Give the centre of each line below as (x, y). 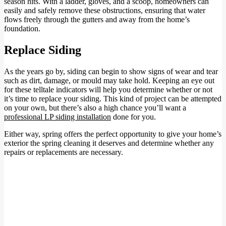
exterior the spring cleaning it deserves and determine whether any (109, 143)
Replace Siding (43, 50)
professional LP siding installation (58, 117)
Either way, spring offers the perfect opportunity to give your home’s (113, 134)
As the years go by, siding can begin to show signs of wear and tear (111, 72)
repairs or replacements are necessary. (64, 152)
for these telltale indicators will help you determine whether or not (108, 90)
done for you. (133, 117)
